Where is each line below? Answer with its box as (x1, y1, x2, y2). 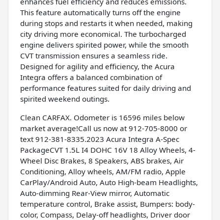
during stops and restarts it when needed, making (20, 18, 192, 28)
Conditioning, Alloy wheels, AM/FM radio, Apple (20, 166, 186, 177)
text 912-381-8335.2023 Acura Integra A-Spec (20, 134, 179, 144)
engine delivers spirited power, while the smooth (20, 40, 189, 50)
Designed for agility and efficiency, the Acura (20, 61, 175, 72)
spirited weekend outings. (20, 94, 110, 104)
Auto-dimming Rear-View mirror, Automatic (20, 188, 169, 198)
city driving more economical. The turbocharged (20, 29, 186, 39)
